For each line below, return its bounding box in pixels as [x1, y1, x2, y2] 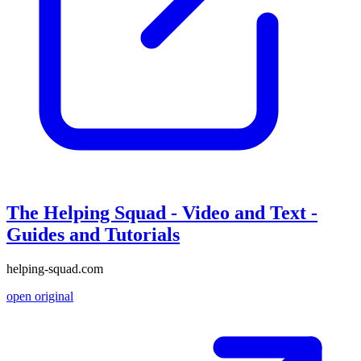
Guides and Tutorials [6, 224, 180, 246]
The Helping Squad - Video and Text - [6, 202, 317, 224]
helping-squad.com [6, 262, 103, 276]
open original [6, 289, 73, 304]
